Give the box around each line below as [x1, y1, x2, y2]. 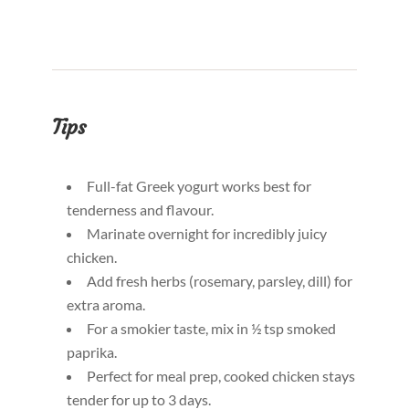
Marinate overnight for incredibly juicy [86, 225, 327, 243]
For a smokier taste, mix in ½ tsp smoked [86, 320, 336, 338]
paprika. [66, 343, 117, 362]
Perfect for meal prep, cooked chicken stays [86, 367, 355, 385]
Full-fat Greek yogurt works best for [86, 177, 311, 195]
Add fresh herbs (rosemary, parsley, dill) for [86, 272, 352, 290]
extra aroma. [66, 296, 145, 314]
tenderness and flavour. [66, 201, 214, 219]
